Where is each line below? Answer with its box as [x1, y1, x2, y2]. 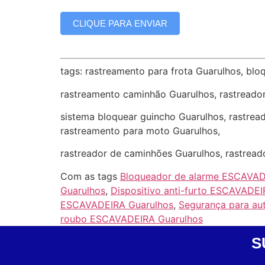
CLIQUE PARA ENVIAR [73, 18, 167, 28]
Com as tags [60, 170, 120, 182]
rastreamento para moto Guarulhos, [60, 125, 220, 137]
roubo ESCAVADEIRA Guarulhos [60, 212, 203, 225]
